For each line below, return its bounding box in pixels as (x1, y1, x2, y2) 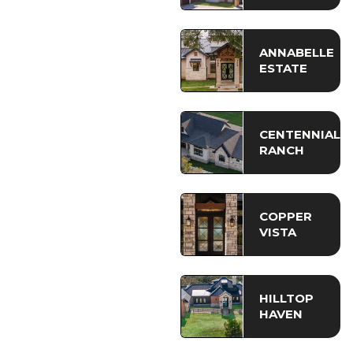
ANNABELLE (259, 44, 334, 60)
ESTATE (259, 60, 307, 76)
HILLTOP (259, 290, 314, 306)
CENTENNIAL (259, 126, 340, 142)
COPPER (259, 208, 312, 224)
